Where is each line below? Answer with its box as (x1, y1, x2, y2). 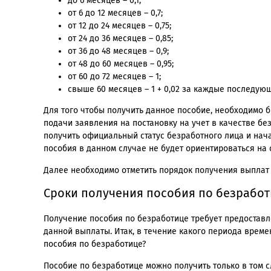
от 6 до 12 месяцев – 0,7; (68, 8, 163, 19)
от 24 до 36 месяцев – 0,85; (68, 33, 173, 44)
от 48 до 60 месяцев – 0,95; (68, 59, 174, 70)
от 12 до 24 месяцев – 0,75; (68, 21, 171, 31)
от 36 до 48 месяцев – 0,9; (68, 46, 169, 57)
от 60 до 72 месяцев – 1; (68, 71, 161, 82)
